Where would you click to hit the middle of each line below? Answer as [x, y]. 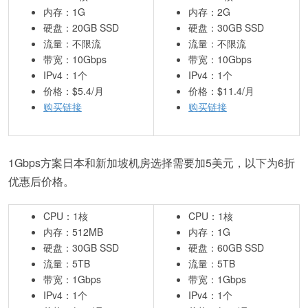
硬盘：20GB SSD [81, 27]
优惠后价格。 [41, 181]
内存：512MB [73, 232]
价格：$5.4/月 [74, 91]
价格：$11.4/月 [221, 91]
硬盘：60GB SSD [226, 247]
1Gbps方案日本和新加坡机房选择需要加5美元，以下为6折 [152, 163]
